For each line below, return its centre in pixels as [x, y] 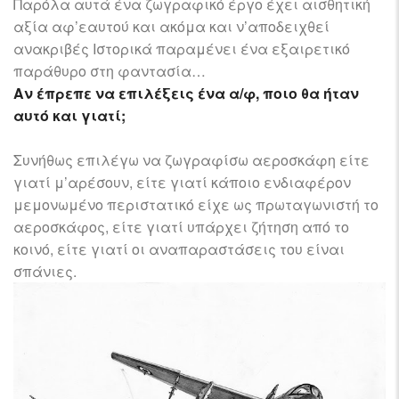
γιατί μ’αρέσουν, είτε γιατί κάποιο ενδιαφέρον [182, 183]
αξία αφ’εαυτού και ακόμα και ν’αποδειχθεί [171, 27]
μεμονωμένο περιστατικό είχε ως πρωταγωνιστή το [196, 205]
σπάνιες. [45, 272]
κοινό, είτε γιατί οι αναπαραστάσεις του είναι [179, 249]
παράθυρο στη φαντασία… [110, 71]
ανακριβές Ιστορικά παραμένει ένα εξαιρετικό [182, 49]
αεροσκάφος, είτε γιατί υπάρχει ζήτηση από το [181, 227]
